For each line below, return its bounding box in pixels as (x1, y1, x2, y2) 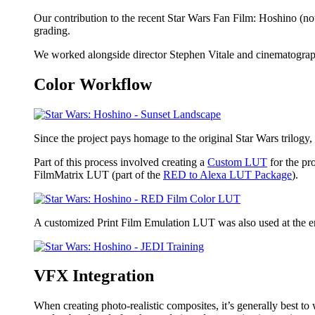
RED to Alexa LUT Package (163, 168, 292, 181)
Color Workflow (34, 75, 152, 94)
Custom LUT (207, 155, 267, 168)
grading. (34, 24, 70, 37)
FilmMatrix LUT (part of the (34, 168, 163, 181)
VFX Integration (34, 266, 154, 285)
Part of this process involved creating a (34, 155, 207, 168)
